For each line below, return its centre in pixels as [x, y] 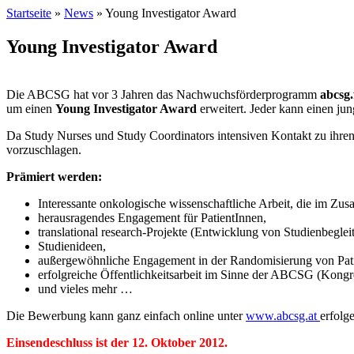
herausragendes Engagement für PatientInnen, [152, 217]
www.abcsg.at [283, 315]
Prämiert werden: [54, 176]
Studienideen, [72, 246]
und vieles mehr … [85, 288]
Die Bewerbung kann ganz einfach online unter [126, 315]
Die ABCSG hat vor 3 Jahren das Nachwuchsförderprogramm [163, 94]
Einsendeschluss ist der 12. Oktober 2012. [117, 342]
